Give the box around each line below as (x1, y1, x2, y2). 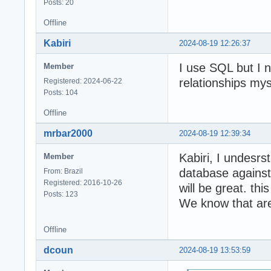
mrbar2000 (44, 128, 93, 139)
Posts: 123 (44, 190, 78, 199)
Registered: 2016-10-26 (44, 178, 122, 188)
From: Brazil (44, 167, 83, 176)
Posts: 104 (44, 88, 78, 97)
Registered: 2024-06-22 (44, 77, 122, 86)
